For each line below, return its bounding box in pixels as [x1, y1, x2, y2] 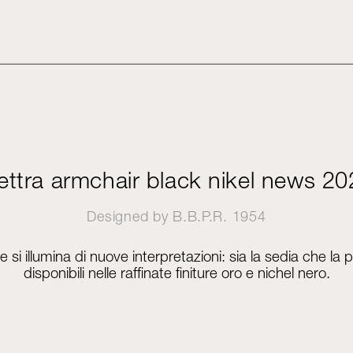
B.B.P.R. [173, 208, 228, 225]
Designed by [87, 208, 173, 225]
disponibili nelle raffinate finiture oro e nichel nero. [23, 264, 330, 281]
